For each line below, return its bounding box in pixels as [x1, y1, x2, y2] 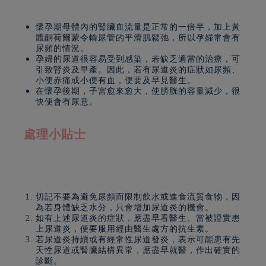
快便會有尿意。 [36, 96, 98, 107]
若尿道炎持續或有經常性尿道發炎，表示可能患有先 [36, 234, 240, 245]
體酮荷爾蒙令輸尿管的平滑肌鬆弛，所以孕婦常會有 [36, 32, 240, 43]
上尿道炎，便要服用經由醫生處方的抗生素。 [36, 223, 214, 235]
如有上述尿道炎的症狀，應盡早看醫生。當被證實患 [36, 213, 240, 224]
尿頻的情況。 [36, 43, 89, 54]
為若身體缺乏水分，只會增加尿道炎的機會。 [36, 202, 214, 213]
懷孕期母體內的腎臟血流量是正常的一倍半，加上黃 [36, 21, 240, 33]
